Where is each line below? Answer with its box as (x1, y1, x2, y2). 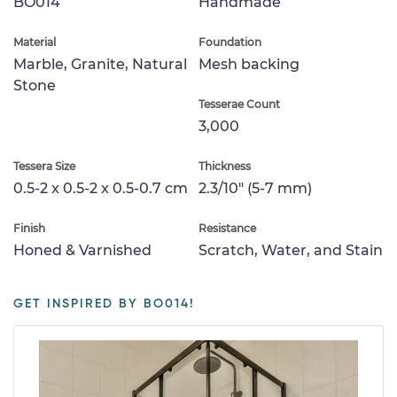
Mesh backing (198, 55, 300, 73)
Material (13, 35, 56, 49)
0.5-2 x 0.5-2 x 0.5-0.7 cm (13, 179, 188, 197)
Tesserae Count (198, 97, 280, 111)
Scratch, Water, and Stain (198, 241, 383, 259)
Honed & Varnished (13, 241, 152, 259)
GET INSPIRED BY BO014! (13, 297, 195, 310)
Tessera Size (13, 159, 75, 173)
